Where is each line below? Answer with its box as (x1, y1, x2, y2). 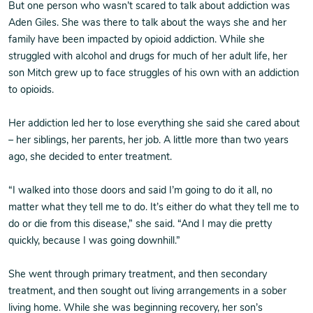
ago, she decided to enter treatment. (8, 152, 172, 163)
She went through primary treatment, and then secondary (8, 270, 267, 280)
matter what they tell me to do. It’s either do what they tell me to (8, 203, 299, 213)
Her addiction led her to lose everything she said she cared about (8, 119, 300, 129)
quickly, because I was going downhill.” (8, 236, 180, 247)
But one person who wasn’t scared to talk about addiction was (8, 1, 290, 12)
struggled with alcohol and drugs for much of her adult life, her (8, 52, 287, 62)
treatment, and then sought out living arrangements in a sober (8, 286, 286, 297)
